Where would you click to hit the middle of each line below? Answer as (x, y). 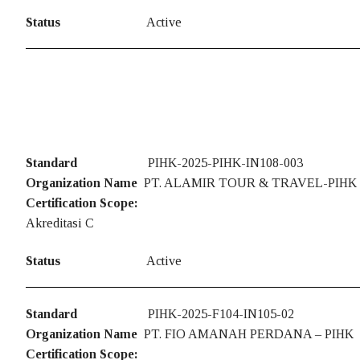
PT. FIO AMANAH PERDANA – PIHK (249, 334)
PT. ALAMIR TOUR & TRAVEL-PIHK (250, 182)
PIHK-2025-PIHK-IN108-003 (225, 162)
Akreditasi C (60, 223)
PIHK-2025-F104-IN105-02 (221, 314)
